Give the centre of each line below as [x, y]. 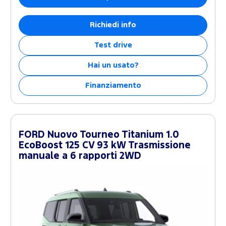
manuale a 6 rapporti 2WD [80, 156]
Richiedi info [113, 25]
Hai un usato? [113, 66]
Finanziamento [113, 86]
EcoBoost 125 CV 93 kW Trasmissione [105, 146]
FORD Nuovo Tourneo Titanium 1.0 [99, 135]
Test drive [113, 45]
